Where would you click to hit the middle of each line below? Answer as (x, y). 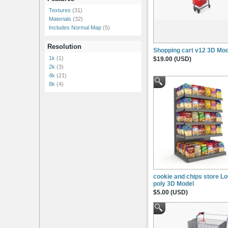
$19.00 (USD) (172, 59)
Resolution (64, 47)
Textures (60, 10)
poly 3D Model (174, 183)
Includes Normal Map (75, 27)
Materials (60, 19)
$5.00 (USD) (170, 192)
